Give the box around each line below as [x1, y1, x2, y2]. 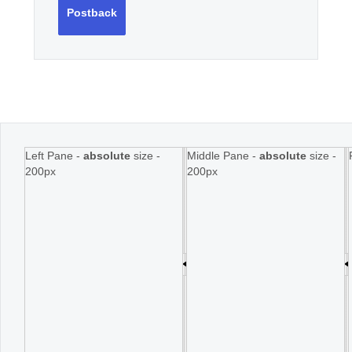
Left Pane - [25, 149, 83, 162]
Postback [67, 6, 117, 19]
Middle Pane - [187, 149, 259, 162]
